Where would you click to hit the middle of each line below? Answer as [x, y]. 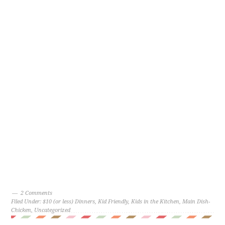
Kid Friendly [113, 202]
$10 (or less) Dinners [69, 202]
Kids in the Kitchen [155, 202]
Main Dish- [196, 202]
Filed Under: [27, 202]
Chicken [21, 210]
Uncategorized [52, 210]
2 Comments [37, 193]
